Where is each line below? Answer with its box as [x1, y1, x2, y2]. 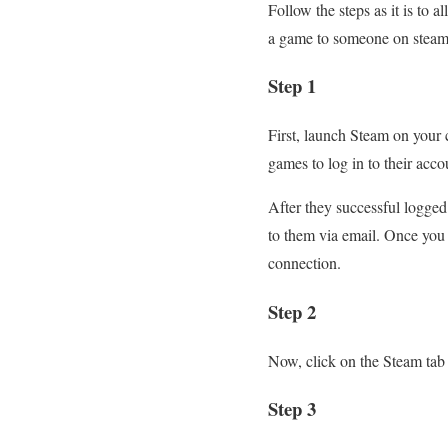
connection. [268, 252, 341, 274]
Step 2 [268, 297, 316, 325]
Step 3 [268, 395, 316, 423]
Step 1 [268, 72, 316, 100]
